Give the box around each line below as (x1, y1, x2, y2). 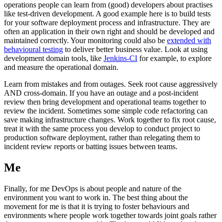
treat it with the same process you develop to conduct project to (4, 124, 200, 133)
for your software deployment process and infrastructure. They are (4, 18, 210, 27)
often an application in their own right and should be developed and (4, 27, 215, 36)
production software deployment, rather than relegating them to (4, 133, 200, 142)
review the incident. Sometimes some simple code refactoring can (4, 107, 208, 115)
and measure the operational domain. (4, 63, 118, 72)
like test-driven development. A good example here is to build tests (4, 9, 211, 18)
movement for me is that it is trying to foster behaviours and (4, 202, 189, 211)
